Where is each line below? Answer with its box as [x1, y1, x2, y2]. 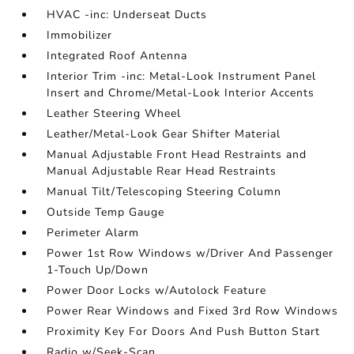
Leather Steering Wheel [47, 106, 182, 121]
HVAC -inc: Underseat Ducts [47, 7, 208, 22]
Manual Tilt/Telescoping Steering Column [47, 184, 282, 199]
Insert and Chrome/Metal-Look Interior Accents [47, 85, 315, 100]
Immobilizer [47, 28, 113, 43]
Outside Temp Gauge [47, 205, 165, 220]
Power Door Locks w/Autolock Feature [47, 283, 267, 298]
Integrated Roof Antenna [47, 48, 188, 63]
